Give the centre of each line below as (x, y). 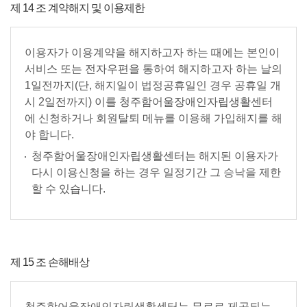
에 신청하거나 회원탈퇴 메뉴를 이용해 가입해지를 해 (153, 118)
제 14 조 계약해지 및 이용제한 (77, 8)
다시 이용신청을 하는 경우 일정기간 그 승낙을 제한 (156, 172)
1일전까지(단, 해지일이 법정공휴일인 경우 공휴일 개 (153, 85)
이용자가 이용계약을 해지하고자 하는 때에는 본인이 (152, 52)
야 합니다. (49, 135)
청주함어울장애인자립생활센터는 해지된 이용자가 (155, 156)
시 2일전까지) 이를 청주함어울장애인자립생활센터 (149, 102)
